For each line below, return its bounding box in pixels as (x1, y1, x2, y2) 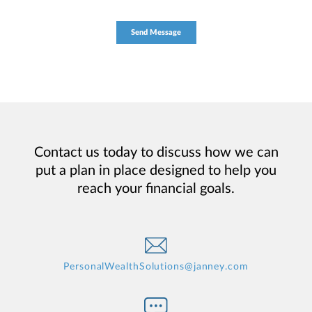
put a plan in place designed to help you (36, 163, 276, 178)
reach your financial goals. (77, 181, 235, 196)
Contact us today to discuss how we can (33, 145, 279, 159)
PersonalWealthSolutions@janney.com (63, 261, 249, 272)
